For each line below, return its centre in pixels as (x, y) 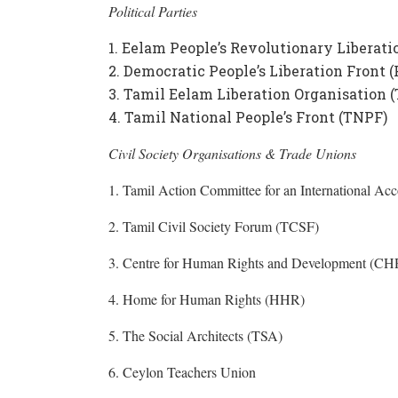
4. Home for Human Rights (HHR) (207, 298)
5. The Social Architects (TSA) (195, 335)
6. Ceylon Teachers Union (182, 371)
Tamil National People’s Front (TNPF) (256, 116)
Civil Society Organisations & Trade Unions (232, 153)
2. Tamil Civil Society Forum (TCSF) (214, 226)
